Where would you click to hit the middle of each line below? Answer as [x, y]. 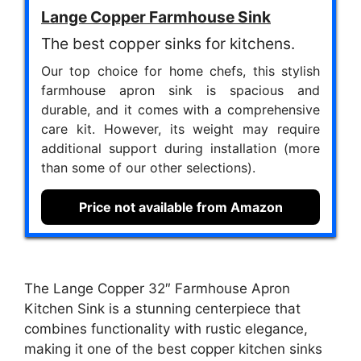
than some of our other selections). [148, 168]
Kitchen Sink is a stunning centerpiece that [162, 308]
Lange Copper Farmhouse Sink [156, 17]
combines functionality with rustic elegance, [166, 328]
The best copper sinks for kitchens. [168, 44]
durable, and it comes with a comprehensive [180, 110]
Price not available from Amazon [180, 207]
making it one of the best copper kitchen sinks [173, 349]
